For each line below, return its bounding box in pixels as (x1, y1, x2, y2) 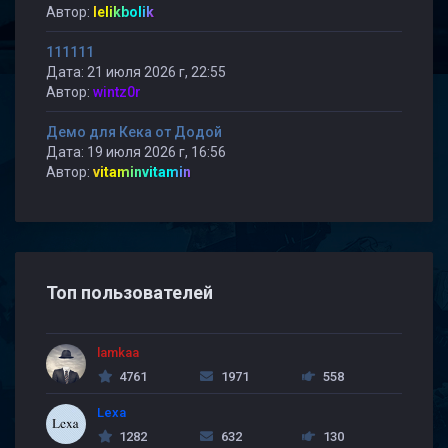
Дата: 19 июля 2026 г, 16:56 (46, 144, 226, 160)
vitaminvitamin (93, 164, 191, 180)
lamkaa (97, 345, 139, 360)
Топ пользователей (46, 282, 213, 303)
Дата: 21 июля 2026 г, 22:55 (46, 64, 226, 80)
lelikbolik (93, 4, 154, 20)
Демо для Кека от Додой (46, 124, 222, 140)
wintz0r (93, 84, 141, 100)
